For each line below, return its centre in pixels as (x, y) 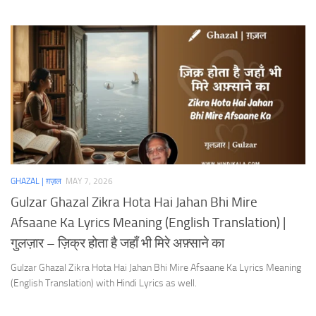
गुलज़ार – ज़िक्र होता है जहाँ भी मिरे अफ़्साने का (117, 243)
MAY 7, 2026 (89, 182)
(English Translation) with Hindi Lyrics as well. (104, 283)
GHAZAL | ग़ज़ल (36, 182)
